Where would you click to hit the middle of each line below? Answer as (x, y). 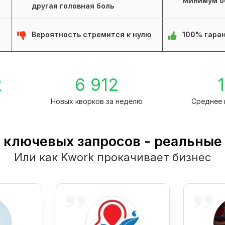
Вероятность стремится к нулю (91, 35)
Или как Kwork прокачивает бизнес (113, 157)
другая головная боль (73, 6)
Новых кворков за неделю (96, 101)
